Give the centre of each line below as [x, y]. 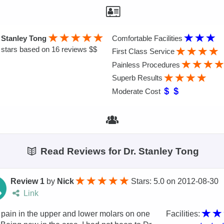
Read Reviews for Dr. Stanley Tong [119, 151]
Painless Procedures [147, 64]
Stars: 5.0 [149, 181]
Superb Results [138, 78]
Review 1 [28, 181]
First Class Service [144, 51]
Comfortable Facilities [148, 38]
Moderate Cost [137, 91]
